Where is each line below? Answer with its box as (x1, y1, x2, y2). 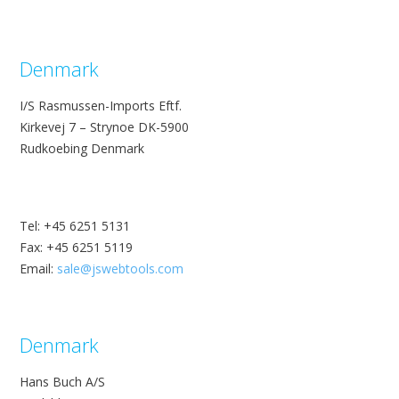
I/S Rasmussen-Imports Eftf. (20, 96, 182, 114)
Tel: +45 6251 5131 (20, 217, 130, 235)
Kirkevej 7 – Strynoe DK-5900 (20, 118, 189, 135)
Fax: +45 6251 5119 (20, 239, 133, 256)
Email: (20, 260, 57, 278)
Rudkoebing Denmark (20, 139, 144, 157)
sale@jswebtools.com (57, 260, 183, 278)
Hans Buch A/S (20, 372, 105, 390)
